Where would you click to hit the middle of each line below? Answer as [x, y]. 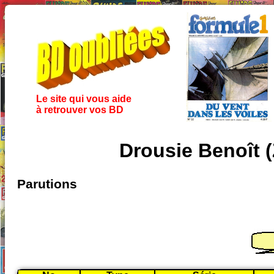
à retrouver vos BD [80, 110]
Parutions [47, 184]
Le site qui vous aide [83, 99]
